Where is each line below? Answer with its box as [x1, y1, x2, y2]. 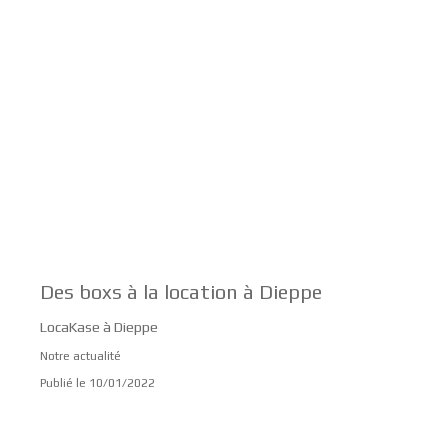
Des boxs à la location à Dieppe [40, 279, 322, 303]
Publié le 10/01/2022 [40, 375, 155, 390]
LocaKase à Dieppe [40, 318, 158, 335]
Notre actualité [40, 348, 121, 363]
